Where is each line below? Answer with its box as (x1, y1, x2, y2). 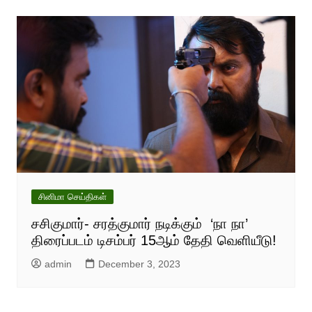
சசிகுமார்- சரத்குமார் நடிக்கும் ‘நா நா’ (31, 216, 248, 232)
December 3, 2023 (97, 258, 180, 270)
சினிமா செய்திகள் (38, 192, 107, 203)
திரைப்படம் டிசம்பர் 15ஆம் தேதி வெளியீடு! (31, 233, 276, 249)
